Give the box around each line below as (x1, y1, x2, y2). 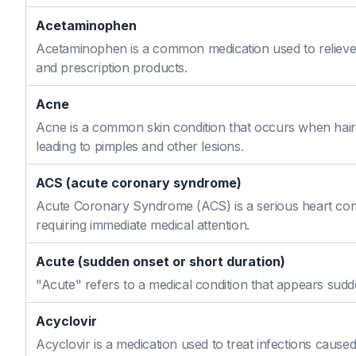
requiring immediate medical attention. (36, 217, 250, 233)
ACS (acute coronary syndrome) (36, 175, 242, 191)
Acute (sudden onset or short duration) (36, 253, 285, 269)
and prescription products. (36, 60, 188, 75)
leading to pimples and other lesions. (36, 138, 244, 154)
